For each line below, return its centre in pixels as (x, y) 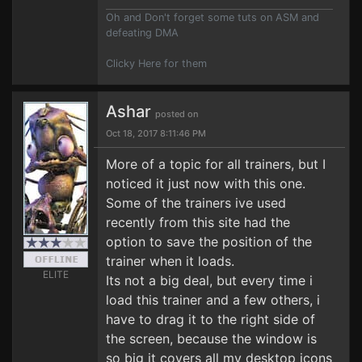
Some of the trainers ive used (196, 203)
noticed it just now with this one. (206, 183)
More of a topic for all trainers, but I (216, 164)
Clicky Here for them (156, 63)
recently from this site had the (198, 222)
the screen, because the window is (211, 339)
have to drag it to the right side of (210, 319)
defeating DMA (142, 33)
